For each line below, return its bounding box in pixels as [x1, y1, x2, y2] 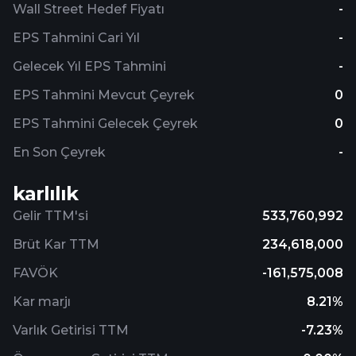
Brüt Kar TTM [13, 237, 99, 252]
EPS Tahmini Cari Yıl [13, 30, 140, 45]
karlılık [13, 182, 78, 205]
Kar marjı [13, 294, 71, 309]
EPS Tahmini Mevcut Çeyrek [13, 87, 195, 103]
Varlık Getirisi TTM [13, 323, 129, 338]
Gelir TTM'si [13, 208, 88, 223]
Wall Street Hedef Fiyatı [13, 2, 164, 17]
